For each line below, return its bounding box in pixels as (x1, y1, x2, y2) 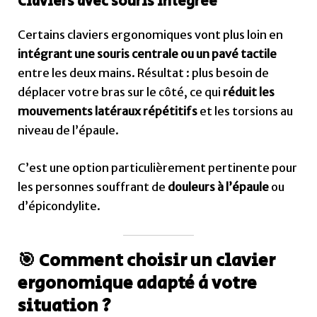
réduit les (223, 85, 275, 100)
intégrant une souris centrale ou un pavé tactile (18, 47, 277, 62)
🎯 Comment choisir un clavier (18, 247, 276, 274)
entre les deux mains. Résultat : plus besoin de (18, 66, 270, 81)
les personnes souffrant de (18, 180, 168, 195)
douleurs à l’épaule (168, 180, 270, 195)
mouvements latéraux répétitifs (18, 104, 198, 119)
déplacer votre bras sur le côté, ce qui (18, 85, 224, 100)
